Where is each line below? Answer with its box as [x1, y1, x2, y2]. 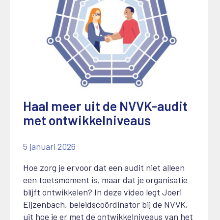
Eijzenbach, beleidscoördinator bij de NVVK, [23, 199, 188, 210]
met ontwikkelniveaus [23, 112, 151, 128]
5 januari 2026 [23, 141, 76, 152]
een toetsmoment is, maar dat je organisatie [23, 174, 188, 186]
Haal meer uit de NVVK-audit [23, 98, 188, 114]
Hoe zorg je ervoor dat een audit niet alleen [23, 162, 185, 173]
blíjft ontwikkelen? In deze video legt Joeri [23, 187, 182, 198]
